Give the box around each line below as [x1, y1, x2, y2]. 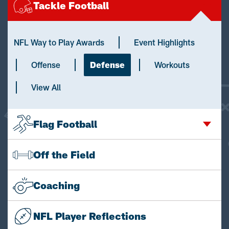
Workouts [154, 60, 190, 70]
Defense [90, 60, 125, 70]
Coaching [33, 179, 80, 191]
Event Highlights [134, 37, 195, 47]
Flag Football [33, 118, 97, 130]
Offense [31, 60, 60, 70]
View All [31, 82, 61, 92]
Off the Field [33, 148, 95, 161]
